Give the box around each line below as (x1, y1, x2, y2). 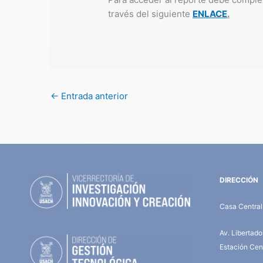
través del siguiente (108, 8, 193, 20)
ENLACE (193, 8, 228, 20)
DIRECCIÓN (219, 176, 258, 185)
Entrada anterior (59, 90, 128, 102)
